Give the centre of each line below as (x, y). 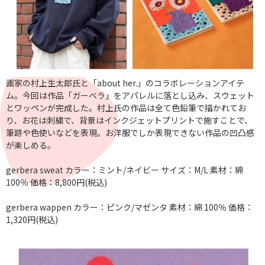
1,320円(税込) (32, 219)
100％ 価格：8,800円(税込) (56, 182)
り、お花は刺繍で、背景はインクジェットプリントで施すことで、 (129, 120)
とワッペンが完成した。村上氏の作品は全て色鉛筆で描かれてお (126, 107)
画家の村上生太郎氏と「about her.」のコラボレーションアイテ (125, 83)
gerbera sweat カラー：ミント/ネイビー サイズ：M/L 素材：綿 (125, 169)
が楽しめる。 (31, 145)
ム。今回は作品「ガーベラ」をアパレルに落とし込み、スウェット (130, 95)
